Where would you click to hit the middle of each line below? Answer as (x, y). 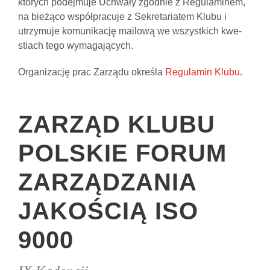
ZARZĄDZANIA (107, 182)
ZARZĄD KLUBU (117, 124)
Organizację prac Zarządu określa (92, 72)
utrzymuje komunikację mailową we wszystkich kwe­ (130, 31)
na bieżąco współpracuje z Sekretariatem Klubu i (122, 17)
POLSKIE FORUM (122, 153)
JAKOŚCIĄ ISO (108, 211)
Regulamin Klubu (202, 72)
